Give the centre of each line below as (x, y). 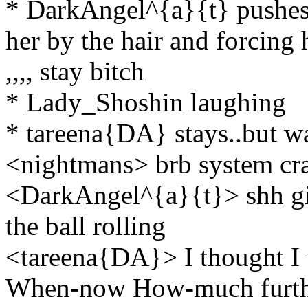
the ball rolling (86, 225)
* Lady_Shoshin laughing (146, 102)
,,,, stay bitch (75, 71)
